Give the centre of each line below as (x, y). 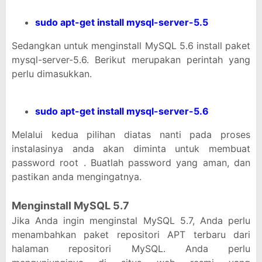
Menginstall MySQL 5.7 (70, 206)
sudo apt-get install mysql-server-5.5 (122, 22)
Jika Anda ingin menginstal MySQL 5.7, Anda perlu (131, 220)
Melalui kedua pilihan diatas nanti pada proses (131, 135)
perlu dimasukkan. (52, 74)
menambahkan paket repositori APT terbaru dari (131, 235)
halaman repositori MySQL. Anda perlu (131, 249)
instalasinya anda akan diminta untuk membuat (131, 149)
